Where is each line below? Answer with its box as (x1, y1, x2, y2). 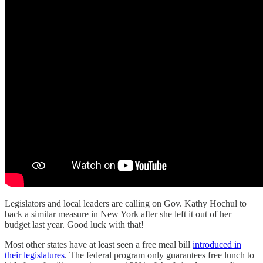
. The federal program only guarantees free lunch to (65, 249, 254, 260)
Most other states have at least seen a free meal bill (5, 239, 193, 249)
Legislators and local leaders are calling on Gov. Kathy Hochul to (5, 198, 247, 208)
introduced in (193, 239, 241, 249)
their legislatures (5, 249, 65, 260)
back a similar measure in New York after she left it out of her (5, 208, 231, 219)
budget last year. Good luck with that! (5, 219, 144, 230)
